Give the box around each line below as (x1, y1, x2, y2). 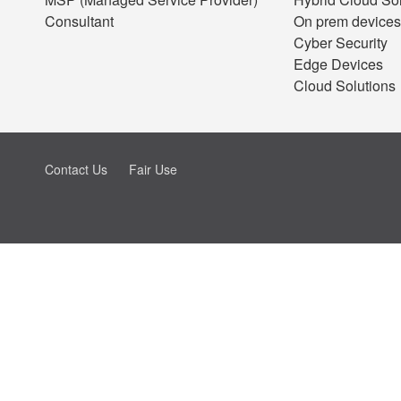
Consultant (45, 11, 114, 31)
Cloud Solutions (294, 75, 396, 96)
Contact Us (45, 160, 107, 178)
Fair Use (129, 160, 177, 178)
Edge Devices (294, 54, 383, 74)
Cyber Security (294, 32, 388, 53)
